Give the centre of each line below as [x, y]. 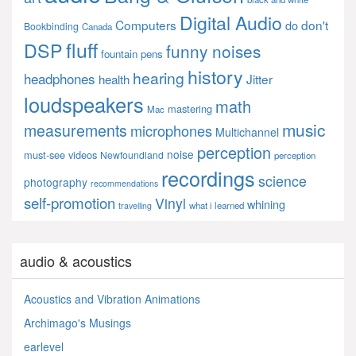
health [114, 79]
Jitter [259, 78]
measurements [75, 130]
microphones [171, 130]
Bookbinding [51, 25]
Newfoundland [132, 154]
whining [266, 203]
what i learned [217, 205]
